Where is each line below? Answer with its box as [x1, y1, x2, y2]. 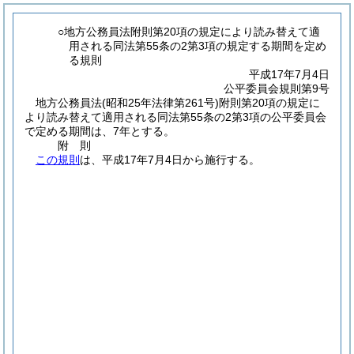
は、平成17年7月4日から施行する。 [80, 153, 260, 166]
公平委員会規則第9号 [224, 82, 330, 95]
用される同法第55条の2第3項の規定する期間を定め [69, 40, 327, 52]
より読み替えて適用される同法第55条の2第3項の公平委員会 [24, 111, 326, 123]
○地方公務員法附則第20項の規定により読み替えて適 [58, 25, 321, 38]
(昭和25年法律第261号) [102, 96, 219, 109]
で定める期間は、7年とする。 [24, 125, 175, 137]
